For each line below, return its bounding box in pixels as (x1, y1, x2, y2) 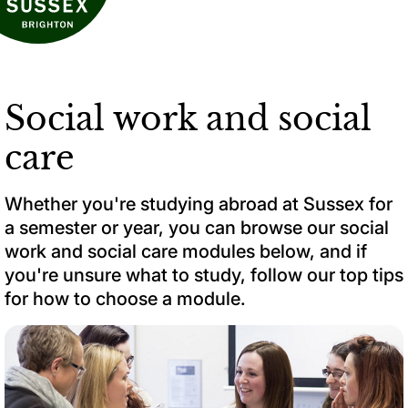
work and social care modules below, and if (5, 240, 367, 262)
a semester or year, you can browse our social (5, 216, 389, 239)
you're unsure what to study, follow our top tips (5, 263, 403, 286)
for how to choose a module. (5, 287, 246, 310)
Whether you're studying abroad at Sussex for (5, 192, 393, 215)
